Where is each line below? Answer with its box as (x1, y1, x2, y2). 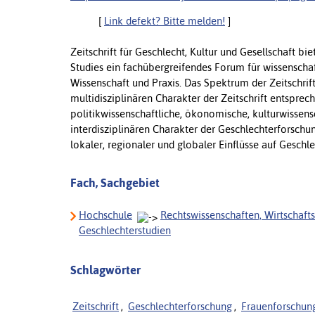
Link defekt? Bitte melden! (104, 14, 225, 27)
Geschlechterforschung (128, 300, 232, 312)
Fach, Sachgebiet (70, 175, 160, 190)
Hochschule (79, 208, 132, 221)
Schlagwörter (70, 262, 141, 277)
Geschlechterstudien (79, 224, 171, 236)
